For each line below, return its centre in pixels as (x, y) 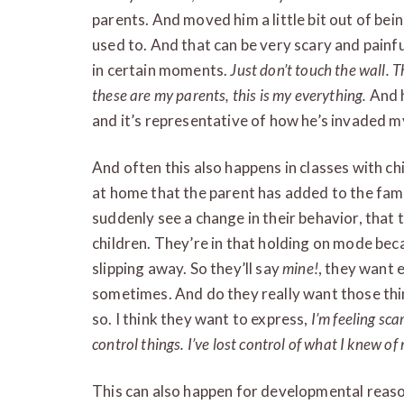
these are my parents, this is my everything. (230, 95)
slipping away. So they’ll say (188, 268)
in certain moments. (161, 69)
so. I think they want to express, (202, 318)
